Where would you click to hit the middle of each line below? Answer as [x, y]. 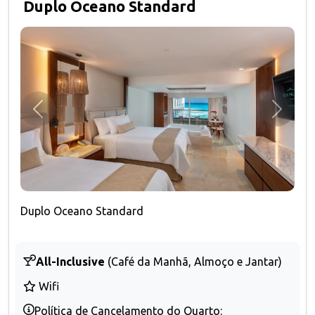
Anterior [58, 116]
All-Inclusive [70, 261]
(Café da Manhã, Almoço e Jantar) [195, 261]
